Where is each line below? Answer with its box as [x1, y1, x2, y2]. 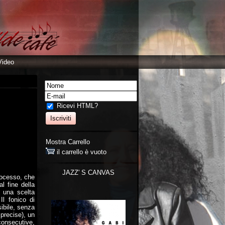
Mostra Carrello [46, 138, 90, 146]
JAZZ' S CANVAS [62, 169, 115, 176]
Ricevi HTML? [55, 101, 98, 109]
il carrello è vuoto [55, 148, 106, 156]
